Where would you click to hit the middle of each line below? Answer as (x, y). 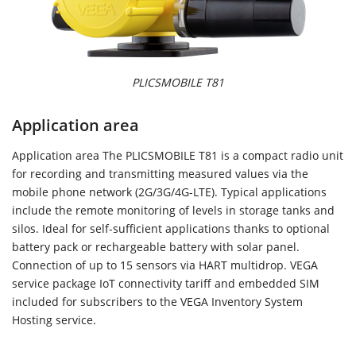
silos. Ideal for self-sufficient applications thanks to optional (171, 229)
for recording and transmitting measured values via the (160, 174)
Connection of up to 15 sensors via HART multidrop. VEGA (165, 265)
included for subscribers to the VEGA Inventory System (157, 302)
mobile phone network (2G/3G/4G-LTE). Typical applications (169, 192)
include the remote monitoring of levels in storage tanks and (173, 211)
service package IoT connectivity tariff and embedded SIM (166, 284)
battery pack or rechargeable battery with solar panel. (156, 247)
